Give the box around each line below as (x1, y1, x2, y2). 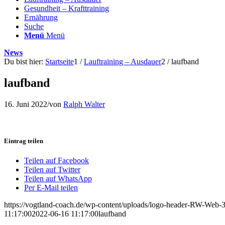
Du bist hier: (4, 57, 43, 66)
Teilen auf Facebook (24, 156, 89, 165)
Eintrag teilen (4, 137, 43, 145)
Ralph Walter (63, 99, 105, 108)
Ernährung (24, 13, 58, 22)
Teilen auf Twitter (24, 165, 80, 174)
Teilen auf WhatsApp (24, 174, 92, 183)
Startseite (45, 57, 74, 66)
